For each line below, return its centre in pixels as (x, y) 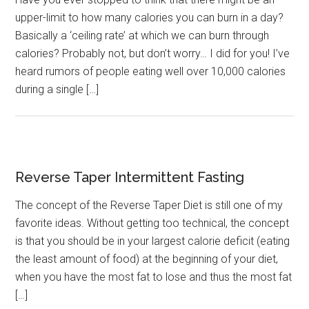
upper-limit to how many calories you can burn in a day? (150, 18)
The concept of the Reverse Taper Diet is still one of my (149, 206)
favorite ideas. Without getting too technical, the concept (152, 223)
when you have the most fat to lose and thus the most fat (154, 277)
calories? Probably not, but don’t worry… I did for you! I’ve (153, 54)
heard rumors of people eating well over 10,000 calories (151, 72)
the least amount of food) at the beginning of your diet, (147, 259)
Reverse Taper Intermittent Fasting (130, 178)
